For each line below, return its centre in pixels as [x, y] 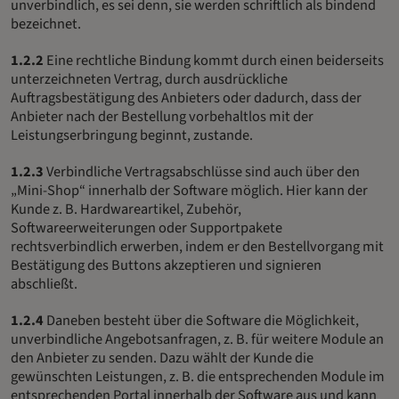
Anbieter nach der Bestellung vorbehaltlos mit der [162, 117]
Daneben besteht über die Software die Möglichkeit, [201, 321]
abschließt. [44, 285]
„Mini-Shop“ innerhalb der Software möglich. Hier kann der [189, 191]
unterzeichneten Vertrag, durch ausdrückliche [149, 80]
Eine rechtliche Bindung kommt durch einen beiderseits [214, 61]
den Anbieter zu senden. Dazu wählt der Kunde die [162, 358]
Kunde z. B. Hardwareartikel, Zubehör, [126, 210]
